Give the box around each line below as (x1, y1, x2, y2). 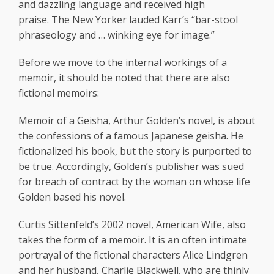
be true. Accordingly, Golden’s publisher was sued (18, 160, 244, 174)
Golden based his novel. (18, 190, 126, 204)
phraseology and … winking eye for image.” (18, 28, 215, 42)
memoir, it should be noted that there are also (18, 71, 230, 85)
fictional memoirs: (18, 86, 99, 100)
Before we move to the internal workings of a (18, 56, 227, 70)
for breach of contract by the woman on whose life (18, 175, 250, 189)
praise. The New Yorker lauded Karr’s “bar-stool (18, 13, 238, 27)
